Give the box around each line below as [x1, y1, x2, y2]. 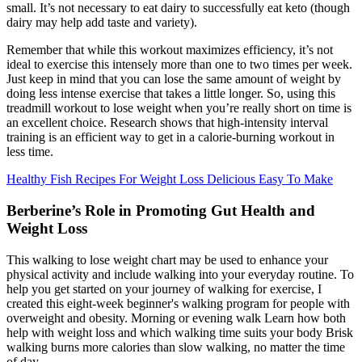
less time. [6, 145, 53, 159]
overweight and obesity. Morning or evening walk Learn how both [6, 310, 346, 325]
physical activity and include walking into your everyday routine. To [6, 267, 354, 281]
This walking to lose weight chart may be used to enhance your [6, 252, 328, 267]
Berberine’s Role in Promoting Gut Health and [6, 201, 315, 219]
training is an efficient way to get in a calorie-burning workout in [6, 130, 335, 145]
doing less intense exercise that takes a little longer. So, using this [6, 86, 335, 101]
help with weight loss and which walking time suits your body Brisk [6, 325, 353, 339]
